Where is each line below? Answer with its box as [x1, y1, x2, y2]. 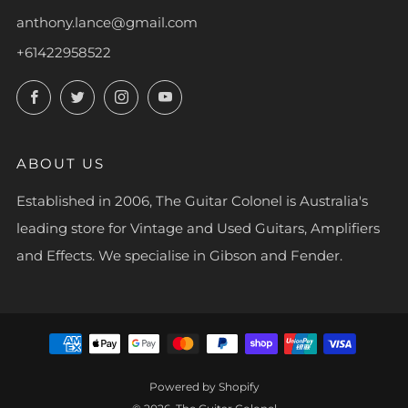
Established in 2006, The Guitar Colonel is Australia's [16, 192, 368, 209]
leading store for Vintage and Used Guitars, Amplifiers [16, 219, 380, 237]
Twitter [93, 85, 140, 102]
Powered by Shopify [148, 380, 260, 393]
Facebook [49, 85, 116, 102]
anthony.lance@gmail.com [16, 14, 198, 31]
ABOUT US [16, 155, 105, 172]
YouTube [180, 85, 240, 102]
